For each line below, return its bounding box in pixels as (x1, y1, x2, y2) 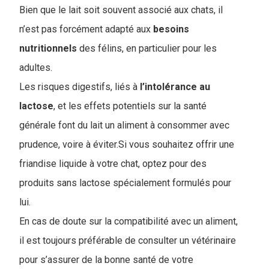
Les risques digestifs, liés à (19, 81, 140, 93)
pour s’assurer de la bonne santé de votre (19, 254, 193, 266)
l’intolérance (140, 81, 197, 93)
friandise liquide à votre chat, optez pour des (19, 158, 207, 170)
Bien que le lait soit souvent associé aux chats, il (19, 4, 223, 16)
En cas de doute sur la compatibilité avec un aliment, (19, 216, 238, 228)
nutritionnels (19, 43, 79, 55)
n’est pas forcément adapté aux (19, 23, 151, 35)
